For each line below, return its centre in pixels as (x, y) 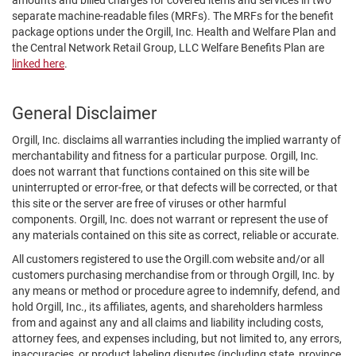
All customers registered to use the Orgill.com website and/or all (168, 259)
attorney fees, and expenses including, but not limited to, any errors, (177, 339)
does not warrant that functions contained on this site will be (161, 172)
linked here (38, 64)
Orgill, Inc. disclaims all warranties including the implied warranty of (176, 140)
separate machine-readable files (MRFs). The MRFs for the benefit (173, 16)
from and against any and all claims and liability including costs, (168, 323)
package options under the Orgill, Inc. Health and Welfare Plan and (174, 32)
